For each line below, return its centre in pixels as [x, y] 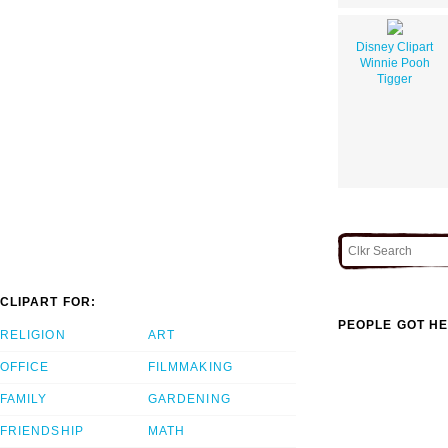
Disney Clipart [394, 46]
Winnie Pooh [394, 62]
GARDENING [189, 399]
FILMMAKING [190, 367]
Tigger [394, 78]
